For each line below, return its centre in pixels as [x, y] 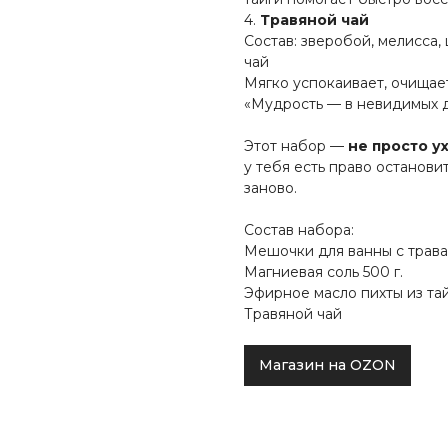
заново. [270, 188]
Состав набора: [299, 230]
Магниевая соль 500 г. [323, 272]
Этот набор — [296, 146]
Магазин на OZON [327, 365]
